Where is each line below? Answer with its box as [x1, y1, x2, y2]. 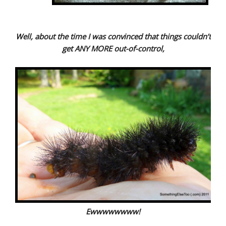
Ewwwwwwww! [86, 206, 140, 216]
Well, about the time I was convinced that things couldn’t [15, 31, 211, 42]
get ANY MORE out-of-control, [62, 43, 164, 54]
